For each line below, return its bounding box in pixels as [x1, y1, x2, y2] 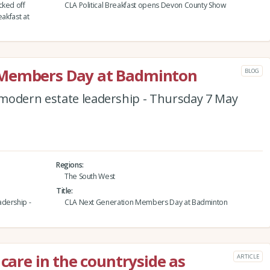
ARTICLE [237, 252, 259, 260]
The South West [64, 171, 116, 181]
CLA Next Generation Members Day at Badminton [64, 196, 228, 207]
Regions [55, 159, 83, 170]
